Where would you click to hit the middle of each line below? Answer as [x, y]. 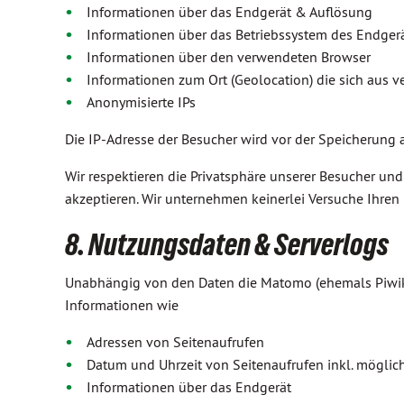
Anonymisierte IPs [141, 102]
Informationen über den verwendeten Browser [229, 57]
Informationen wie [122, 305]
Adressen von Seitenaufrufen [175, 342]
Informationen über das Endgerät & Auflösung [230, 12]
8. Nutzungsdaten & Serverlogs [227, 244]
